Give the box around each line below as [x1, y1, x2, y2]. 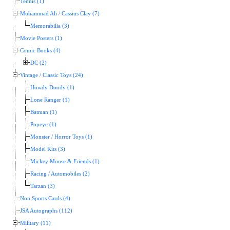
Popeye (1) [30, 121, 56, 127]
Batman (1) [30, 109, 57, 115]
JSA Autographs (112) [20, 207, 72, 214]
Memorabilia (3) [30, 23, 69, 29]
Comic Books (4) [20, 47, 61, 53]
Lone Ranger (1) [30, 97, 70, 103]
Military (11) [20, 220, 51, 226]
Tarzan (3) [30, 183, 55, 189]
